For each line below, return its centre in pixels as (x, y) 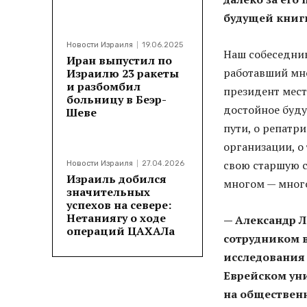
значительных (108, 192)
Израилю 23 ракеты (123, 74)
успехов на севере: (119, 205)
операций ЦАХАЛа (121, 231)
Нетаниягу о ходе (116, 218)
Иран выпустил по (119, 61)
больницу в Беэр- (116, 100)
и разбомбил (103, 87)
